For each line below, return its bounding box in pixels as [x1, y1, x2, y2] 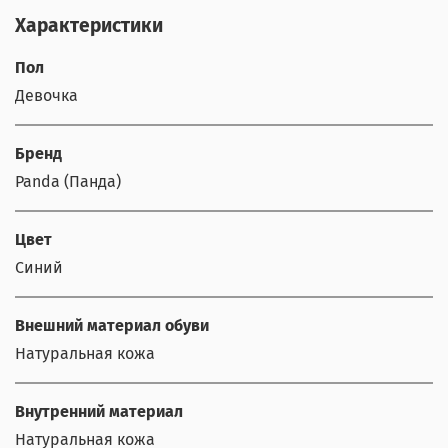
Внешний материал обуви [15, 315, 209, 335]
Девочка [15, 85, 78, 105]
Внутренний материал [15, 401, 183, 421]
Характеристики [15, 13, 163, 37]
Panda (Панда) [15, 171, 121, 191]
